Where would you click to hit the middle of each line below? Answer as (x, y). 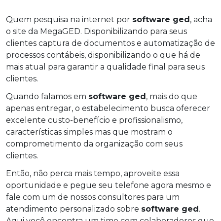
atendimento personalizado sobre (74, 209)
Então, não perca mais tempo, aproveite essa (93, 173)
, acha (201, 19)
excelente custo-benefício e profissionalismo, (94, 120)
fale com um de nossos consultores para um (93, 197)
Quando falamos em (47, 96)
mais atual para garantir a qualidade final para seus (105, 67)
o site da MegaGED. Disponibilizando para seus (96, 31)
